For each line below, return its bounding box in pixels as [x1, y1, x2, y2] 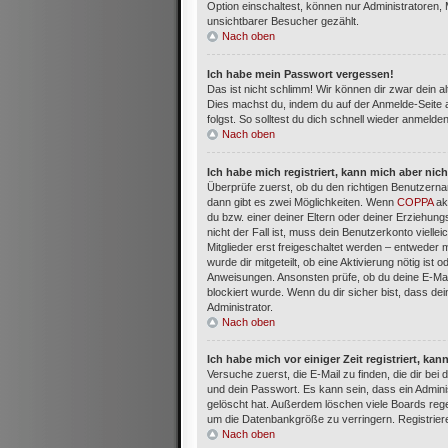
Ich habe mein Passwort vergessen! [207, 67, 394, 80]
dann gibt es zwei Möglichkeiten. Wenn [207, 195, 397, 208]
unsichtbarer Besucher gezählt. [207, 14, 359, 27]
